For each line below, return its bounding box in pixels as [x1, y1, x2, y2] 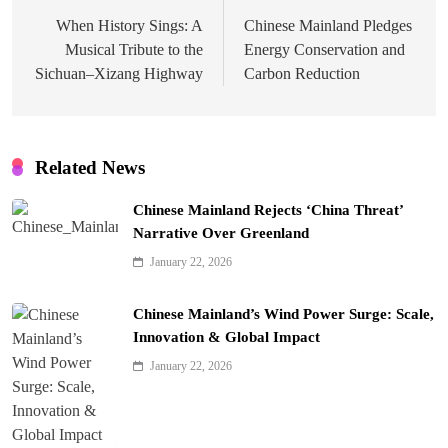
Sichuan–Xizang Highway [35, 64, 203, 82]
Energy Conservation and [244, 40, 405, 58]
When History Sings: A [56, 16, 203, 34]
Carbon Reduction [244, 64, 360, 82]
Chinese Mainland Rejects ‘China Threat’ [133, 201, 404, 218]
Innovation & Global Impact [133, 328, 320, 345]
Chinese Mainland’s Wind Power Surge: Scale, [133, 305, 434, 322]
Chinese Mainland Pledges [244, 16, 412, 34]
